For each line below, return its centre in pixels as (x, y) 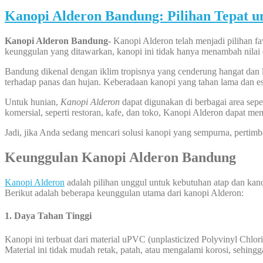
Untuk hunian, (33, 102)
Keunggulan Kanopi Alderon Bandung (120, 158)
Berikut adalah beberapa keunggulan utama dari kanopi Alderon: (124, 193)
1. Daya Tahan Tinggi (48, 216)
